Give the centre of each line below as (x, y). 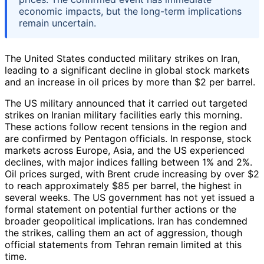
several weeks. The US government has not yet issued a (130, 197)
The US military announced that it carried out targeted (126, 103)
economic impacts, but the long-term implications (130, 11)
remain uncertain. (57, 23)
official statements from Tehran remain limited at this (123, 244)
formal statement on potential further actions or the (121, 209)
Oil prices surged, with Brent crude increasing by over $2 (132, 174)
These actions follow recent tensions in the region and (126, 126)
